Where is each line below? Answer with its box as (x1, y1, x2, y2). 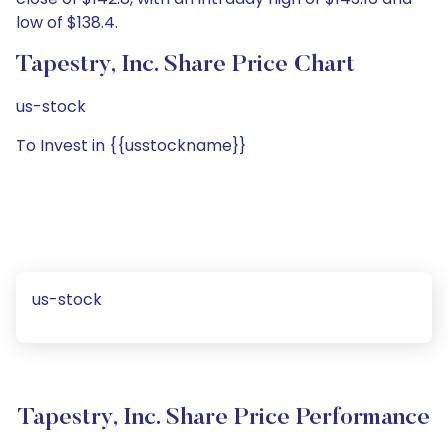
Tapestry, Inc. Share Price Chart (16, 53, 355, 77)
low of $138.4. (16, 11, 118, 34)
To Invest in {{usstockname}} (16, 134, 246, 157)
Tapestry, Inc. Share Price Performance (18, 406, 430, 430)
